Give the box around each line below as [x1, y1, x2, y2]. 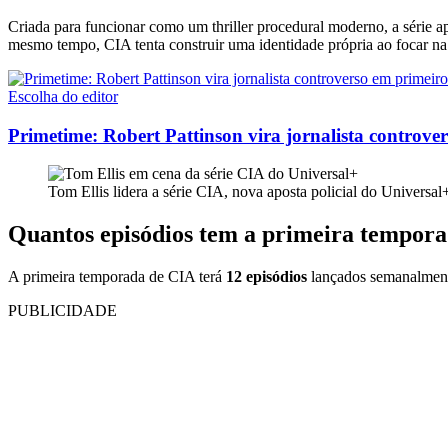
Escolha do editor [8, 87, 118, 105]
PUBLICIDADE [8, 302, 117, 320]
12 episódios [226, 268, 307, 286]
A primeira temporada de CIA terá [8, 268, 226, 286]
